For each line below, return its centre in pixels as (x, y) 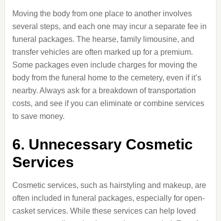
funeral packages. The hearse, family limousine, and (103, 39)
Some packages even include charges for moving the (105, 65)
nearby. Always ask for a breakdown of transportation (104, 91)
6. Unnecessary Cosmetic (102, 144)
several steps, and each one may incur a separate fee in (109, 26)
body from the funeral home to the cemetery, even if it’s (107, 78)
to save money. (38, 116)
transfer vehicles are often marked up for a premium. (102, 52)
